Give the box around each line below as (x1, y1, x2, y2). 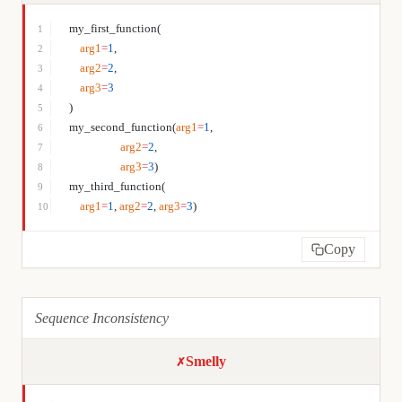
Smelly (186, 354, 226, 369)
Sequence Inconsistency (35, 310, 169, 326)
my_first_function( (69, 22, 161, 35)
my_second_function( (69, 120, 176, 134)
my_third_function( (69, 179, 165, 193)
